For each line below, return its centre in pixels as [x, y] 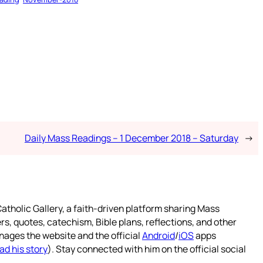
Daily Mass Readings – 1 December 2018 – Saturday [131, 138]
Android [159, 235]
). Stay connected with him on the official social [147, 249]
